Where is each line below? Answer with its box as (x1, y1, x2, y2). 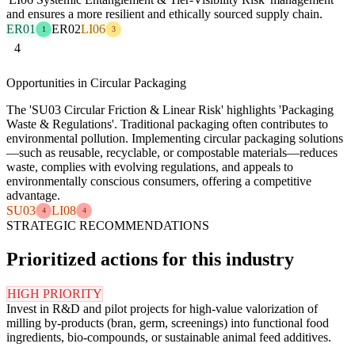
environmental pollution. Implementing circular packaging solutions (6, 131, 343, 145)
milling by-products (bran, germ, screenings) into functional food (6, 315, 329, 330)
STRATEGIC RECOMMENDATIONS (6, 218, 209, 232)
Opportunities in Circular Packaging (6, 75, 186, 90)
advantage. (6, 188, 60, 202)
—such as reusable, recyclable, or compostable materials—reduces (6, 145, 338, 159)
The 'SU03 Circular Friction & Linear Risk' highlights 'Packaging (6, 102, 334, 116)
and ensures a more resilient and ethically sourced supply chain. (6, 6, 323, 21)
